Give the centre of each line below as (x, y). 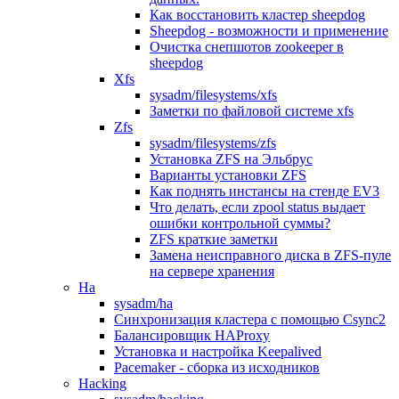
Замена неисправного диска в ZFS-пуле (270, 255)
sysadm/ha (143, 303)
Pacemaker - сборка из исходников (217, 367)
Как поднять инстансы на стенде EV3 (265, 191)
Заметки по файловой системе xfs (252, 111)
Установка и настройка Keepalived (218, 351)
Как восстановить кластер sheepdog (257, 15)
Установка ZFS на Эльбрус (231, 159)
